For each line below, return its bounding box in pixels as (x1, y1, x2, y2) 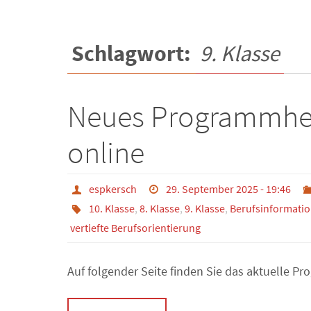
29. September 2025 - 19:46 (166, 182, 292, 196)
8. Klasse (139, 201, 180, 215)
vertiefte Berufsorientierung (70, 221, 201, 235)
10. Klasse (88, 201, 135, 215)
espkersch (88, 182, 137, 196)
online (67, 133, 144, 171)
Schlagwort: (72, 40, 196, 67)
